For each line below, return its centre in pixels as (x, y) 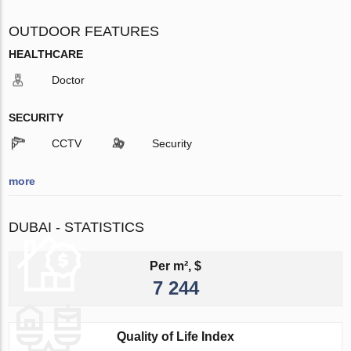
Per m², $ (175, 266)
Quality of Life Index (175, 337)
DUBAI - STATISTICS (77, 228)
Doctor (69, 80)
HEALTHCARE (46, 54)
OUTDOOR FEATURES (84, 32)
